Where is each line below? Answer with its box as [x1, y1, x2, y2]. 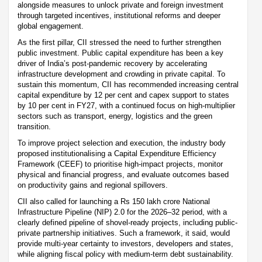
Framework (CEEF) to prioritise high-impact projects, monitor [18, 160, 223, 169]
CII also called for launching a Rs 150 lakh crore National [18, 197, 210, 206]
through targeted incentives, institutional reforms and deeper [18, 11, 220, 20]
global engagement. [18, 22, 84, 31]
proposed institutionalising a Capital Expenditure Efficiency [18, 149, 216, 158]
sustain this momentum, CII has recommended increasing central [18, 80, 239, 89]
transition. [18, 122, 51, 132]
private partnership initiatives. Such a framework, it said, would [18, 229, 230, 238]
